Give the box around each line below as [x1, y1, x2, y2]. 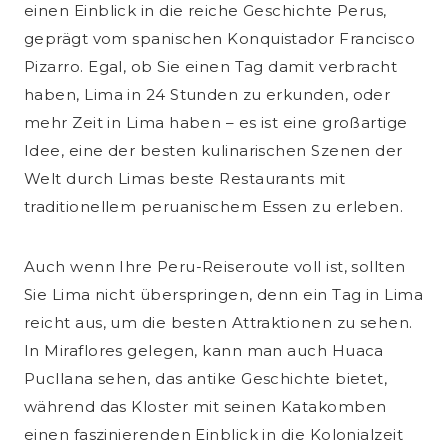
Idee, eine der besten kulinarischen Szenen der [24, 141, 403, 161]
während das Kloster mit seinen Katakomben [24, 397, 387, 417]
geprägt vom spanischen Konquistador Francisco [24, 29, 416, 49]
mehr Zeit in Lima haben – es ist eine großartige [24, 113, 408, 133]
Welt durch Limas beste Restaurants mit [24, 169, 346, 189]
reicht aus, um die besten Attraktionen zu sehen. [24, 313, 413, 333]
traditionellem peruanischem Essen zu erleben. [24, 197, 404, 217]
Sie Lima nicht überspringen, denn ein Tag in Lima [24, 285, 424, 305]
